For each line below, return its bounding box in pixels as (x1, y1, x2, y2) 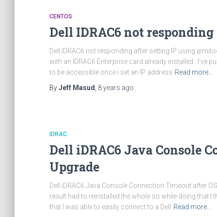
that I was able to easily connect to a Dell (49, 203, 171, 211)
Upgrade (49, 159, 99, 175)
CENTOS (49, 13, 72, 20)
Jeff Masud (59, 84, 95, 92)
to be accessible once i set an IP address (49, 68, 172, 76)
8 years (98, 84, 120, 92)
